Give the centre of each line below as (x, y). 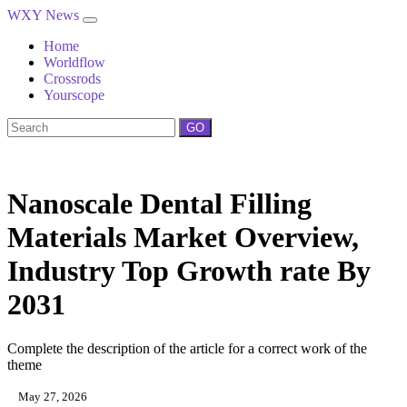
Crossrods (72, 79)
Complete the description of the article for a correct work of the (187, 349)
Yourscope (74, 95)
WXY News (45, 15)
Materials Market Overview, (183, 237)
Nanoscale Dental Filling (159, 203)
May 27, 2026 (51, 397)
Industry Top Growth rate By (189, 271)
